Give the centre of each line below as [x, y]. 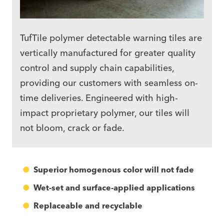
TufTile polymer [53, 38]
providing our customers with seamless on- [109, 83]
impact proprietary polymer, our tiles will [105, 113]
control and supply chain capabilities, [97, 68]
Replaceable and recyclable [88, 206]
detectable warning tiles [136, 38]
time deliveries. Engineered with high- [99, 98]
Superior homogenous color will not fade [113, 170]
